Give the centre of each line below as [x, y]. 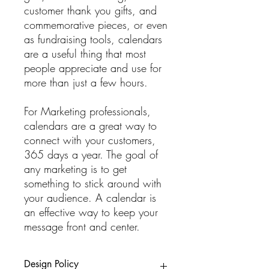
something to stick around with [93, 183]
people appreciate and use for [93, 68]
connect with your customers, [90, 140]
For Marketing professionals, [87, 111]
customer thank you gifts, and [90, 10]
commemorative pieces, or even [96, 25]
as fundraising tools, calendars [93, 39]
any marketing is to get [75, 169]
